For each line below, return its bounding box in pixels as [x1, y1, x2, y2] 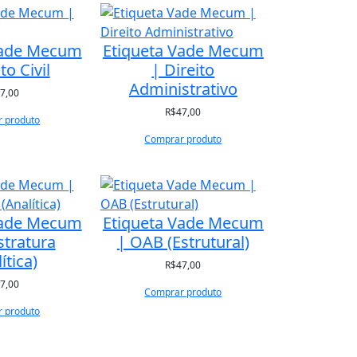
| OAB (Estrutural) [116, 231, 249, 253]
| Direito [151, 59, 215, 80]
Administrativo [128, 78, 237, 100]
